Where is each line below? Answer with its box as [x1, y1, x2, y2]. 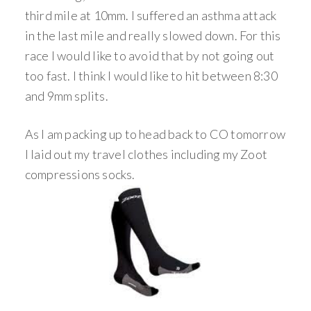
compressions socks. [24, 167, 135, 182]
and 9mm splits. [24, 88, 108, 103]
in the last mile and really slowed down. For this [24, 28, 281, 43]
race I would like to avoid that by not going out [24, 48, 275, 63]
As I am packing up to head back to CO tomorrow [24, 126, 286, 142]
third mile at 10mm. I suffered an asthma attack [24, 8, 277, 23]
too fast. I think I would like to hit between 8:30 [24, 68, 278, 83]
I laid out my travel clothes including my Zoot [24, 146, 268, 162]
